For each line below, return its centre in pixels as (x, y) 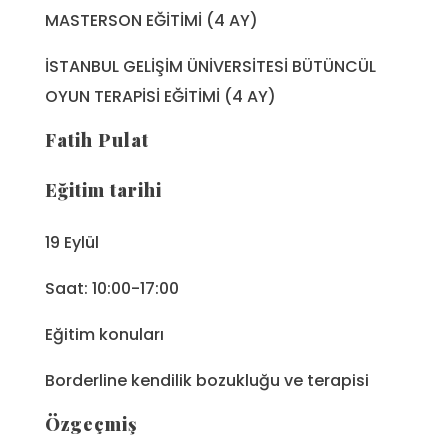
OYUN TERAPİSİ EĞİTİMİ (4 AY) (160, 97)
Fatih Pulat (97, 140)
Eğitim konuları (104, 335)
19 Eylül (72, 243)
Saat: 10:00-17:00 (112, 289)
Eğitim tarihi (103, 190)
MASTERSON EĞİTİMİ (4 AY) (151, 21)
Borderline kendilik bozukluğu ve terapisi (207, 381)
